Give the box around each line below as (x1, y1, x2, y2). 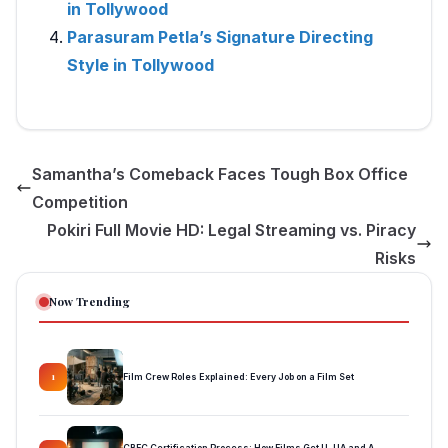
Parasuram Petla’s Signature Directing (67, 26, 373, 47)
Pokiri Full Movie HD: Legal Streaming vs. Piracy (47, 219, 416, 240)
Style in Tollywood (67, 54, 214, 75)
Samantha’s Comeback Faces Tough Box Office (32, 163, 408, 184)
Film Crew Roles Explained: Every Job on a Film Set (123, 370, 354, 382)
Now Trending (49, 293, 130, 309)
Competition (32, 191, 128, 212)
